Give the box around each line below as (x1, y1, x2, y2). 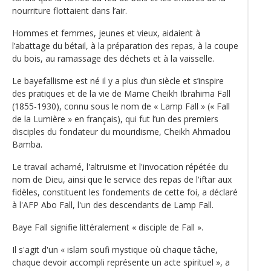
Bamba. (12, 139, 42, 151)
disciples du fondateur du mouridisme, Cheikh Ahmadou (12, 126, 230, 138)
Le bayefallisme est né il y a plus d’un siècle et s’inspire (12, 75, 224, 87)
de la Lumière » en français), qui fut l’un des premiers (12, 113, 218, 125)
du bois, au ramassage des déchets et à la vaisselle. (12, 53, 214, 65)
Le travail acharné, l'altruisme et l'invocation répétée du (12, 161, 228, 173)
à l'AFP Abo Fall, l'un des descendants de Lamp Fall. (12, 199, 214, 211)
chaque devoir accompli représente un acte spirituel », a (12, 256, 230, 269)
